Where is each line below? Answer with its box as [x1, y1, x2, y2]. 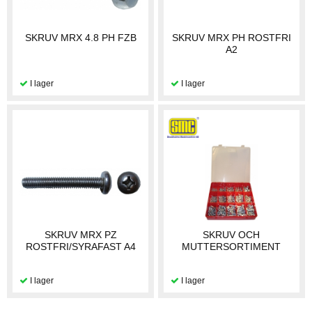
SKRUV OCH [203, 229, 260, 241]
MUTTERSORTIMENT [182, 241, 281, 253]
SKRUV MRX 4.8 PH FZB [24, 31, 136, 43]
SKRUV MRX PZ [44, 229, 117, 241]
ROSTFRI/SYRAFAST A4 [25, 241, 136, 253]
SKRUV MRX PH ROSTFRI [171, 31, 291, 43]
